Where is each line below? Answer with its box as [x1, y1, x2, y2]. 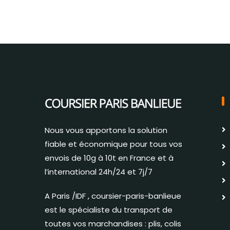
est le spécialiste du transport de [45, 204, 172, 216]
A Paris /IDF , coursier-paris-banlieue [45, 190, 181, 202]
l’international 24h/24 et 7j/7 [45, 166, 152, 178]
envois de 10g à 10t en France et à [45, 152, 174, 164]
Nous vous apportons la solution [45, 125, 167, 136]
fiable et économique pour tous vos [45, 139, 182, 150]
